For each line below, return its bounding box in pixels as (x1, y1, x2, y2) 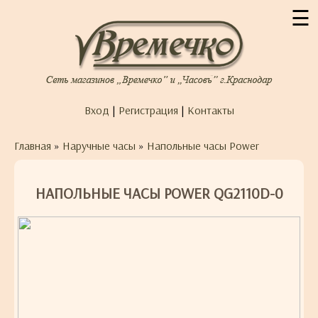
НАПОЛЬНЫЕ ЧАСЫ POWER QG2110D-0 (35, 184, 283, 203)
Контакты (187, 103, 234, 117)
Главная (14, 138, 51, 153)
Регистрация (118, 103, 178, 117)
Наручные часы (62, 138, 136, 153)
